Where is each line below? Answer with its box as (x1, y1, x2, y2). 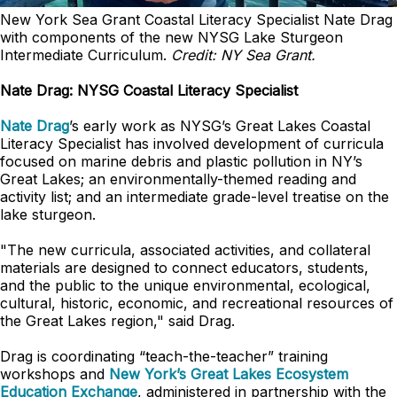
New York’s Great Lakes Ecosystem (109, 365, 348, 383)
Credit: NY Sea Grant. (171, 46, 315, 64)
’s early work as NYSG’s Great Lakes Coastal (69, 117, 370, 135)
